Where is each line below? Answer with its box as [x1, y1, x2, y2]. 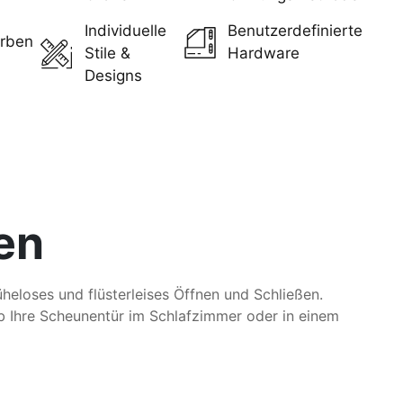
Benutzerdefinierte [228, 22, 363, 40]
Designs [84, 67, 142, 85]
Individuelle [84, 22, 166, 40]
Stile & [84, 44, 130, 63]
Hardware [228, 44, 300, 63]
